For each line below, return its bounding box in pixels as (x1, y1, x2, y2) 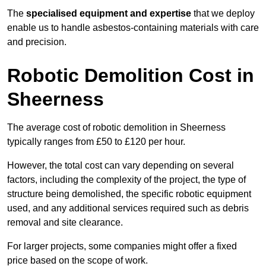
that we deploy (191, 8, 255, 19)
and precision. (7, 37, 66, 47)
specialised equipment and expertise (26, 8, 191, 19)
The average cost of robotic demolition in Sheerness (7, 122, 226, 133)
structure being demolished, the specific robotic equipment (7, 189, 251, 199)
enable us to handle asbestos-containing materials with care (7, 23, 259, 33)
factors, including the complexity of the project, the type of (7, 175, 246, 185)
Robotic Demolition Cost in (7, 65, 254, 87)
